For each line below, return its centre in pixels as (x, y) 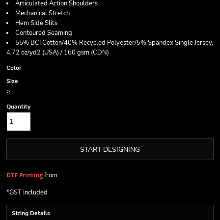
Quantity (18, 107)
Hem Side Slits (36, 23)
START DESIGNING (110, 150)
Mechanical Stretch (42, 13)
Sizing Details (31, 213)
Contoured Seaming (44, 33)
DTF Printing (25, 175)
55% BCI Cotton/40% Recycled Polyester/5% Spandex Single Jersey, (114, 43)
